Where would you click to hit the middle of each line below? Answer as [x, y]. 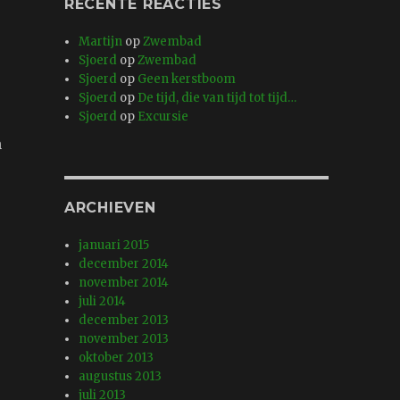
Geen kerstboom [187, 79]
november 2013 [124, 339]
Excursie [163, 117]
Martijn [101, 42]
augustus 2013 [121, 377]
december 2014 [124, 264]
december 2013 [124, 321]
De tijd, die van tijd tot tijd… [217, 98]
